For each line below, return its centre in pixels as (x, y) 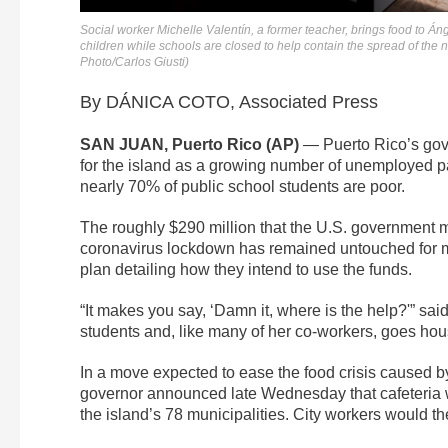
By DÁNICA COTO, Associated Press (229, 102)
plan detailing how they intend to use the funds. (246, 270)
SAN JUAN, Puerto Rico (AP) (189, 145)
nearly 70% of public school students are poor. (242, 187)
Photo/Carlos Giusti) (134, 62)
